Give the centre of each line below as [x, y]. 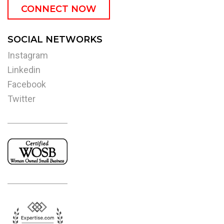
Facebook [27, 84]
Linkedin [24, 70]
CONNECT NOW [59, 9]
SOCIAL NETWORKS [55, 40]
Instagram [28, 55]
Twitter [21, 99]
